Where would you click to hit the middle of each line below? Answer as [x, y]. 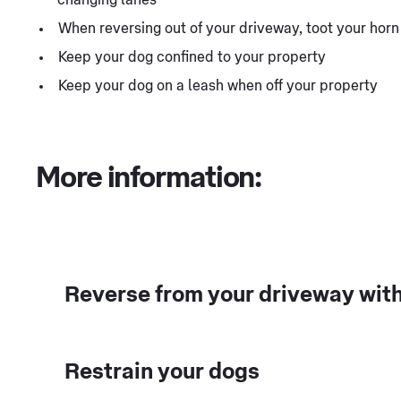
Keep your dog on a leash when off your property [218, 85]
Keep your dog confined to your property [192, 57]
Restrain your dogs [162, 371]
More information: [149, 178]
